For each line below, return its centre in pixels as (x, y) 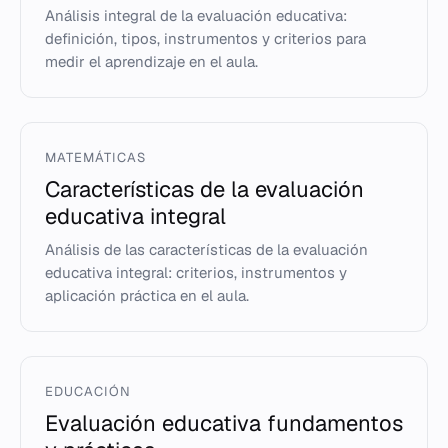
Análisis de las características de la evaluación (206, 249)
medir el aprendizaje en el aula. (151, 61)
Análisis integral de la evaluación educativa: (196, 15)
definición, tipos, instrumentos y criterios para (205, 38)
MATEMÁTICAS (96, 157)
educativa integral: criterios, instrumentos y (196, 272)
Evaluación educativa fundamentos (224, 423)
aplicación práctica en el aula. (147, 295)
